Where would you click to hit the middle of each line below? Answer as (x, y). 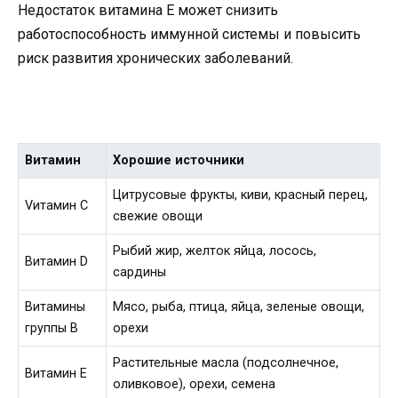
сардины (140, 272)
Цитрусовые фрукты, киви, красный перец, (241, 195)
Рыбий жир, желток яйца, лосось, (215, 251)
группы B (52, 328)
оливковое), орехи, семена (195, 384)
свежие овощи (158, 216)
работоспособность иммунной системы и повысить (189, 35)
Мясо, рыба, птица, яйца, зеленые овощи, (239, 306)
